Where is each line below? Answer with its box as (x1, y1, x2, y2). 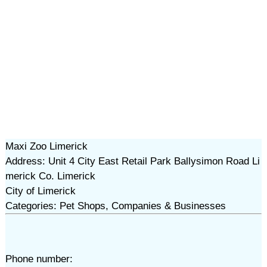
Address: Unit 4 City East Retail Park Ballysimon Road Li (5, 156, 260, 167)
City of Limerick (5, 185, 76, 197)
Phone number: (5, 253, 73, 265)
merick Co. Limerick (5, 170, 95, 182)
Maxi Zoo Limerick (5, 141, 88, 152)
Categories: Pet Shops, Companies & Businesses (5, 200, 226, 212)
